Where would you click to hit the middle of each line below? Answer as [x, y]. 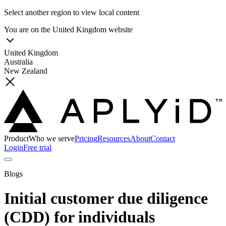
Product [16, 138]
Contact [163, 138]
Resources [114, 138]
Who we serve [52, 138]
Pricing [86, 138]
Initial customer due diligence [106, 198]
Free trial [37, 147]
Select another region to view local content [72, 12]
